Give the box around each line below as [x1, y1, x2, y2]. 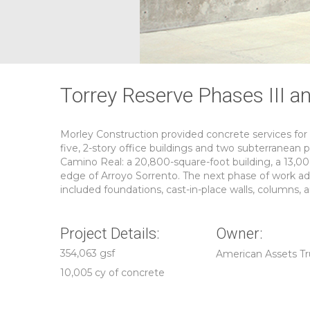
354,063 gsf [60, 247, 115, 259]
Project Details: [60, 225, 160, 242]
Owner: [216, 225, 263, 242]
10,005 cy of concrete [60, 266, 165, 279]
